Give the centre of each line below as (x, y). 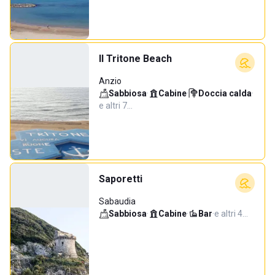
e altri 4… (231, 214)
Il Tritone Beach (135, 59)
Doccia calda (225, 93)
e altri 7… (116, 106)
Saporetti (121, 179)
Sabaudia (117, 201)
